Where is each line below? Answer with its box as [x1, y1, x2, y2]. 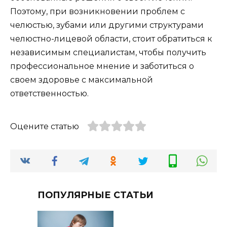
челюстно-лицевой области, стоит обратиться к [10, 34, 212, 44]
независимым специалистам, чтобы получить [10, 48, 206, 58]
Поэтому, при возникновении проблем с [10, 7, 185, 17]
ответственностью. [10, 89, 89, 99]
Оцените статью [10, 122, 79, 132]
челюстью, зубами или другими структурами [10, 20, 204, 30]
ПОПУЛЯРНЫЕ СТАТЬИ [37, 190, 154, 201]
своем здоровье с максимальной [10, 75, 153, 85]
